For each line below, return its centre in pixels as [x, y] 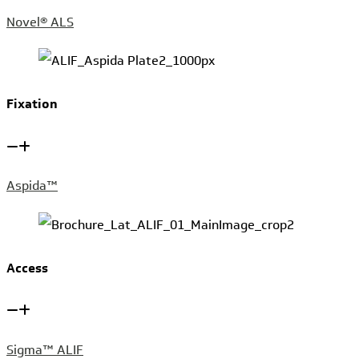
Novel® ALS [40, 22]
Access [27, 268]
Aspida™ [32, 186]
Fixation [32, 104]
